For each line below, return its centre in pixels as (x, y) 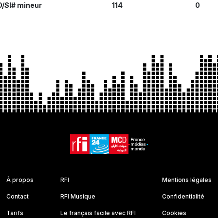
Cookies (174, 213)
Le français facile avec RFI (98, 213)
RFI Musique (78, 196)
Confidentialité (183, 196)
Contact (17, 196)
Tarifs (15, 213)
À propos (20, 180)
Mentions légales (187, 180)
